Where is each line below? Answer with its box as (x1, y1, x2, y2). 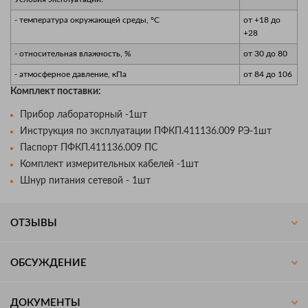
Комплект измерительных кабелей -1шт (20, 159, 199, 169)
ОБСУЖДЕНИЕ (10, 257, 87, 268)
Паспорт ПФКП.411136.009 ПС (20, 142, 157, 153)
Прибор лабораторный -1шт (20, 109, 147, 120)
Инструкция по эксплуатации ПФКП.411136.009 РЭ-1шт (20, 126, 272, 136)
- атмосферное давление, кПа (14, 69, 126, 78)
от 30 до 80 (243, 49, 287, 58)
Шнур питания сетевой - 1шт (20, 175, 151, 186)
